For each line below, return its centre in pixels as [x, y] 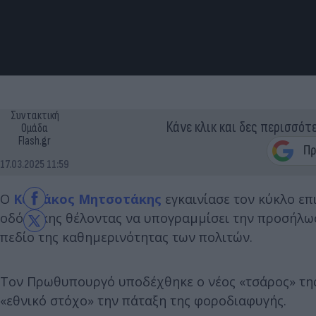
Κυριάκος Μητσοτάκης [87, 199]
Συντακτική [35, 116]
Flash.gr [35, 141]
